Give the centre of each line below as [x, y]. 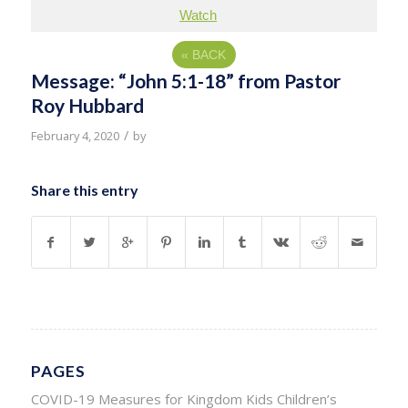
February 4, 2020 [75, 136]
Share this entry [84, 190]
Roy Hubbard [87, 105]
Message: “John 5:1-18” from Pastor [185, 81]
